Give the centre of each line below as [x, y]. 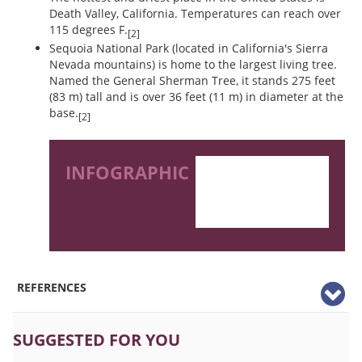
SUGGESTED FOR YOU [97, 339]
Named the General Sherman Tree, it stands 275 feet [192, 80]
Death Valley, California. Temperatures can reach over [195, 14]
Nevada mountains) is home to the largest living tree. [193, 64]
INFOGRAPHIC [127, 172]
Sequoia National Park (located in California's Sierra [189, 48]
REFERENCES [52, 287]
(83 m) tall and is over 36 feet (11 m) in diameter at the [196, 97]
